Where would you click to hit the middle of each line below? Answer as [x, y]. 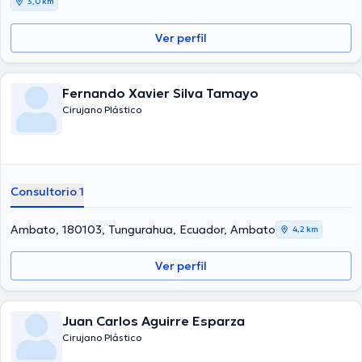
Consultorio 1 [47, 192]
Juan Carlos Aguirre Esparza [154, 321]
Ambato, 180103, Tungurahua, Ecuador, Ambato [143, 229]
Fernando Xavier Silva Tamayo [160, 93]
